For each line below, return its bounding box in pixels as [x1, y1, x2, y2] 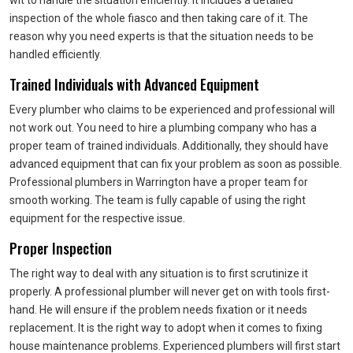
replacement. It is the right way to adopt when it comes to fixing [9, 321, 322, 334]
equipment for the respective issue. [9, 212, 185, 225]
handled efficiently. [9, 48, 102, 61]
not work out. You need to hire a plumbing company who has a [9, 121, 317, 134]
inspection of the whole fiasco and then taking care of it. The [9, 12, 308, 24]
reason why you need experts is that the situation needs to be [9, 30, 314, 43]
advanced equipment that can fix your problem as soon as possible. [9, 158, 342, 170]
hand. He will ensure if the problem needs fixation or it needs [9, 303, 307, 316]
